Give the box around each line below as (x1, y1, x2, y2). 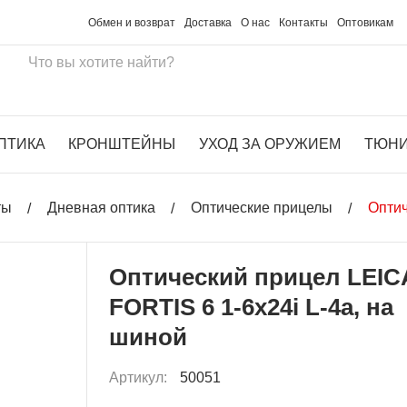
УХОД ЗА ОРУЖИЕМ (199, 136, 341, 152)
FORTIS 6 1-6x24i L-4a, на (109, 293, 394, 321)
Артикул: (109, 369, 172, 385)
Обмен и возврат (88, 15, 176, 29)
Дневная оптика (47, 200, 155, 215)
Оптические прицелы (191, 200, 333, 215)
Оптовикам (337, 15, 394, 29)
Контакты (279, 15, 329, 29)
